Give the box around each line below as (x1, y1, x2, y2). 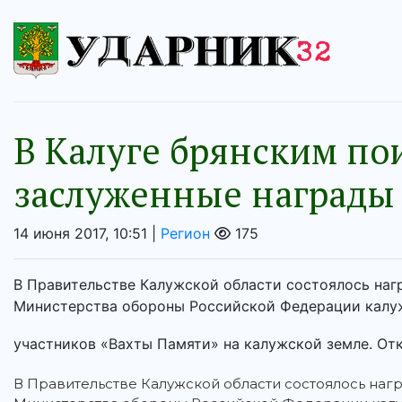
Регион (161, 224, 210, 243)
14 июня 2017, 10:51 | (13, 224, 161, 243)
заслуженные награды (13, 170, 395, 218)
